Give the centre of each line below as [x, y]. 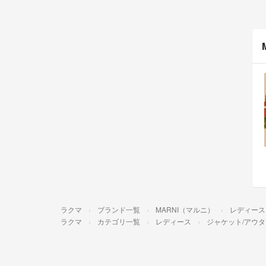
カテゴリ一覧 [119, 221]
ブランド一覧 [119, 209]
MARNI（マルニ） [185, 209]
